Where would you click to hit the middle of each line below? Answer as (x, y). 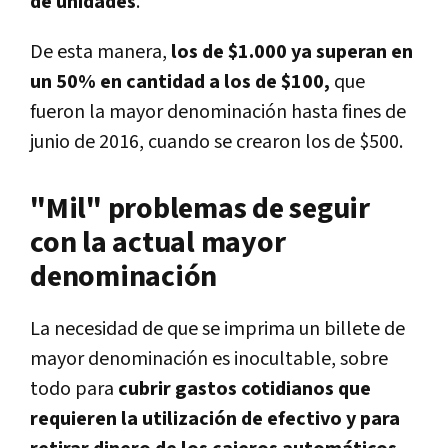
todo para (74, 389)
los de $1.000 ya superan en (290, 52)
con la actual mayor (158, 243)
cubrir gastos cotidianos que (244, 389)
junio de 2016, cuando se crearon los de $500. (216, 142)
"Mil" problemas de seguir (200, 209)
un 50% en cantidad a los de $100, (182, 82)
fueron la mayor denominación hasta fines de (218, 112)
